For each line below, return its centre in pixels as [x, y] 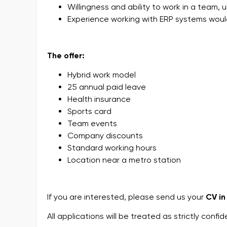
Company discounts [105, 136]
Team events [92, 124]
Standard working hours [112, 148]
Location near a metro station [124, 160]
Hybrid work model [102, 75]
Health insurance [99, 99]
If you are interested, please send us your [126, 197]
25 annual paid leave [107, 87]
